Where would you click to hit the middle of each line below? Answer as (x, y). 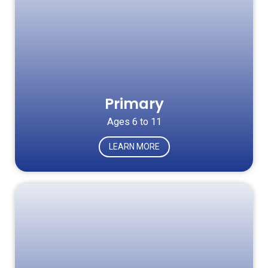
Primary (134, 104)
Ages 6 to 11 (134, 122)
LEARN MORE (134, 146)
